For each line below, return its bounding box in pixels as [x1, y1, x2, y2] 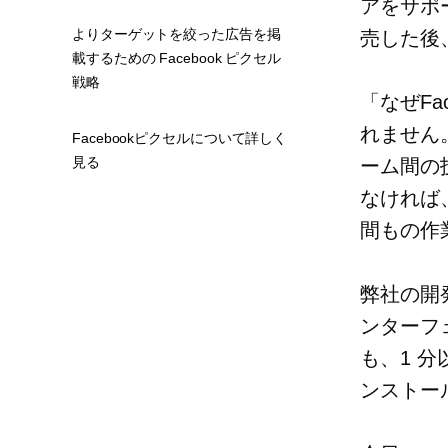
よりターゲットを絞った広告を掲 [72, 26, 281, 42]
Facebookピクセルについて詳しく [72, 130, 288, 146]
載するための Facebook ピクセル [72, 50, 281, 66]
